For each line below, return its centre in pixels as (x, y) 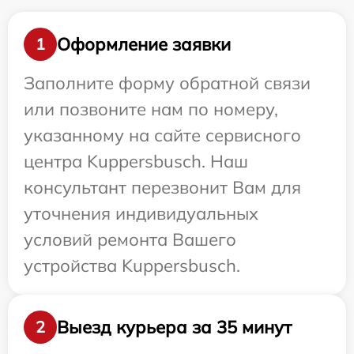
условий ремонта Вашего (130, 240)
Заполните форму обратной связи (167, 83)
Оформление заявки (144, 44)
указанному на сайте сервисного (162, 136)
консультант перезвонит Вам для (162, 188)
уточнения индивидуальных (141, 214)
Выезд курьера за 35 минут (174, 327)
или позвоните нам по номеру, (151, 109)
